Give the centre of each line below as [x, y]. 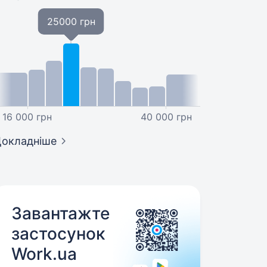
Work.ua [44, 254]
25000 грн [71, 21]
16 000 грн [27, 117]
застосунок [58, 234]
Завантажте [61, 213]
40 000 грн [167, 117]
